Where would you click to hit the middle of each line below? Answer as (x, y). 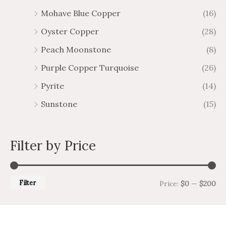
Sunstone (59, 104)
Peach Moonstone (76, 49)
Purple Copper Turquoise (90, 67)
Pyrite (52, 86)
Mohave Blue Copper (81, 13)
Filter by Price (53, 145)
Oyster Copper (70, 31)
